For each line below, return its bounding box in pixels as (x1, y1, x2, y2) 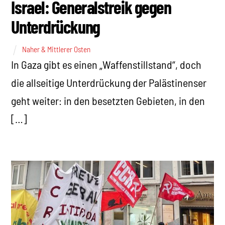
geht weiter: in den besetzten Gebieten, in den (11, 94, 205, 107)
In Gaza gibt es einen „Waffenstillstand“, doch (11, 58, 202, 71)
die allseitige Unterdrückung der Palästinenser (11, 76, 207, 89)
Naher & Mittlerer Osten (22, 45, 91, 54)
